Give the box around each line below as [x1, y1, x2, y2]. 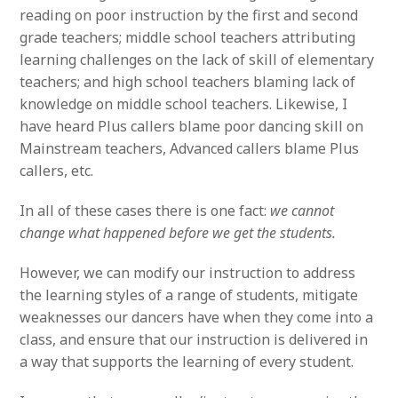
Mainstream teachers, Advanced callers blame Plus [20, 138, 360, 158]
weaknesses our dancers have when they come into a [20, 306, 374, 327]
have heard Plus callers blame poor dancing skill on [20, 115, 364, 136]
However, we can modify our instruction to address [20, 262, 356, 283]
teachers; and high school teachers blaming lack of [20, 71, 356, 92]
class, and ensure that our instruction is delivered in [20, 329, 369, 349]
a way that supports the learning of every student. [20, 351, 354, 371]
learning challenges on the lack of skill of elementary [20, 49, 375, 69]
